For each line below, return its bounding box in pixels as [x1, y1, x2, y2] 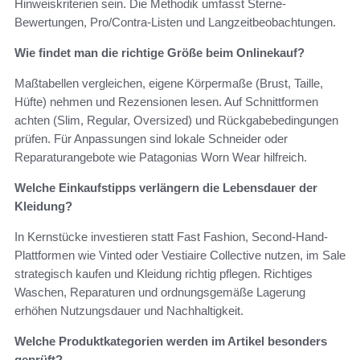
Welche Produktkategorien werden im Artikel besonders [14, 334, 327, 349]
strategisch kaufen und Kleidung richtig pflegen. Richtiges [14, 267, 313, 281]
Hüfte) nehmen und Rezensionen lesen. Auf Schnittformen [14, 95, 318, 109]
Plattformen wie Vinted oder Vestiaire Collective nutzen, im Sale [14, 248, 346, 263]
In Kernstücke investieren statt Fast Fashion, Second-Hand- [14, 230, 328, 244]
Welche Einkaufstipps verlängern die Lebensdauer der [14, 181, 317, 195]
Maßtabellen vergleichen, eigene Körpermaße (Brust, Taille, [14, 76, 323, 91]
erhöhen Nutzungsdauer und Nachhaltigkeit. [14, 304, 243, 318]
